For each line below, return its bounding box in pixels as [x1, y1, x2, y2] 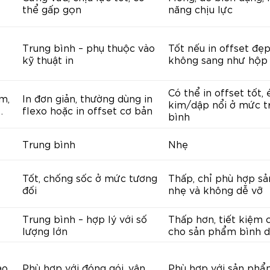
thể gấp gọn [22, 2, 81, 15]
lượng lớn [22, 224, 67, 237]
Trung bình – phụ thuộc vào [22, 40, 155, 54]
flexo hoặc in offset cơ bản [22, 103, 152, 116]
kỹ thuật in [22, 52, 74, 66]
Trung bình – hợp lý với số [22, 212, 147, 225]
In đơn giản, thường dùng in [22, 91, 152, 104]
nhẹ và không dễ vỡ [168, 183, 263, 196]
